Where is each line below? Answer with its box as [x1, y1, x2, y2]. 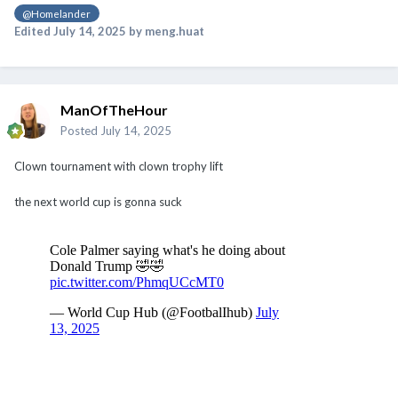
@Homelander [22, 6, 92, 20]
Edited [14, 23, 53, 38]
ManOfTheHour [60, 100, 168, 118]
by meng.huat [126, 23, 204, 38]
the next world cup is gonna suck [14, 194, 182, 209]
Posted [60, 123, 100, 138]
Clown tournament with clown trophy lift [14, 158, 223, 173]
